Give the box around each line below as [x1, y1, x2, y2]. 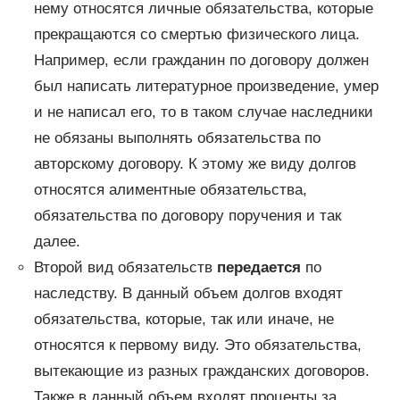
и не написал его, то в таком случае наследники [33, 103, 373, 121]
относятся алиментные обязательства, [33, 180, 307, 198]
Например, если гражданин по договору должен [33, 51, 369, 69]
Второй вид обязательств [33, 258, 217, 276]
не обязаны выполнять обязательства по [33, 129, 321, 146]
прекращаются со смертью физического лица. [33, 25, 360, 43]
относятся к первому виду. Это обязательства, [33, 336, 362, 354]
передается [216, 258, 301, 276]
